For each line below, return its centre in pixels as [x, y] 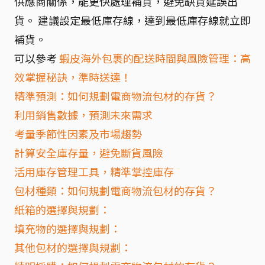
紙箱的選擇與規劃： [62, 209]
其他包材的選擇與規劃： [73, 247]
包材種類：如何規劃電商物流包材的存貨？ [115, 190]
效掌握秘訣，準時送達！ [73, 77]
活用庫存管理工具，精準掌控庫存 [94, 172]
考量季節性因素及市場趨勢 [78, 134]
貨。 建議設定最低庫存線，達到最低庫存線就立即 [132, 20]
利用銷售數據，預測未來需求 [83, 115]
